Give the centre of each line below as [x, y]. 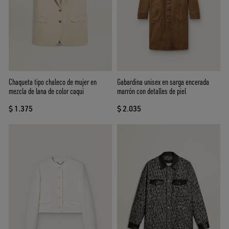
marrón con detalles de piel [152, 91]
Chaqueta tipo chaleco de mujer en [53, 82]
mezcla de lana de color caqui [46, 91]
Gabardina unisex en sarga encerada [163, 82]
